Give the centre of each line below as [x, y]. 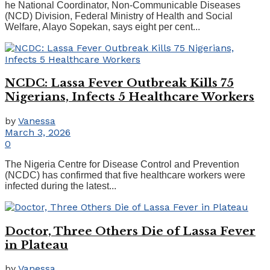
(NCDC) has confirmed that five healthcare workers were [125, 175]
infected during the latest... [61, 186]
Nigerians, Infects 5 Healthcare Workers [130, 97]
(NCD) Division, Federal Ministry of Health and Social [119, 16]
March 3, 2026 [38, 132]
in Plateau [36, 245]
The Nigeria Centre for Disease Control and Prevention [122, 164]
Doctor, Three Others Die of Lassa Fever [130, 231]
